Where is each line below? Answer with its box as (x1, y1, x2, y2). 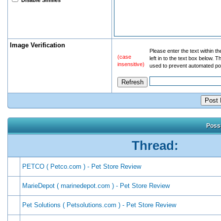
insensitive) (117, 61, 145, 67)
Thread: (131, 138, 179, 153)
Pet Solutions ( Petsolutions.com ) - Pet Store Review (22, 201, 176, 209)
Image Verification (10, 41, 65, 49)
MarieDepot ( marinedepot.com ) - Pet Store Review (22, 182, 170, 189)
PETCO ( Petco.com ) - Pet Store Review (22, 163, 141, 170)
